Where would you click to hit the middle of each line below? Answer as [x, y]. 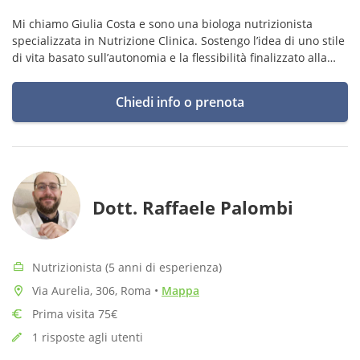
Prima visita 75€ [75, 314]
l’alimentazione [53, 91]
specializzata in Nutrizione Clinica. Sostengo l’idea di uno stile [178, 41]
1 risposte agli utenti [88, 337]
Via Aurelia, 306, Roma [93, 290]
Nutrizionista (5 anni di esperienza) [127, 267]
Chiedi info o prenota [180, 102]
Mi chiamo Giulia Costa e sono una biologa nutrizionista [162, 24]
